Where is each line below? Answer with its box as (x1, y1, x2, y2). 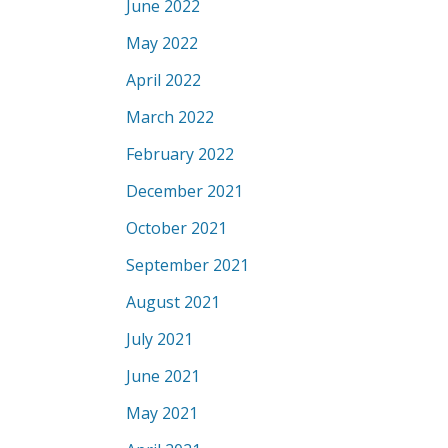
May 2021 (126, 402, 198, 424)
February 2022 (126, 143, 234, 165)
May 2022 (126, 32, 198, 54)
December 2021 (126, 180, 243, 202)
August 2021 (126, 291, 220, 313)
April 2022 (126, 69, 201, 91)
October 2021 (126, 217, 227, 239)
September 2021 (126, 254, 249, 276)
